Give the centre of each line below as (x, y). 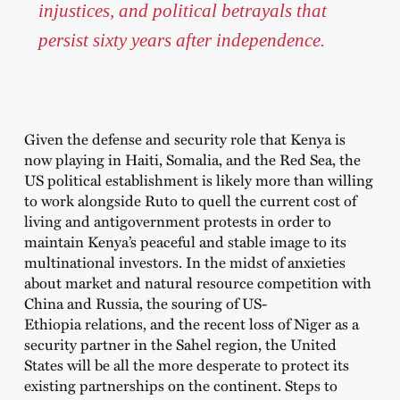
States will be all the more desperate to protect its (186, 364)
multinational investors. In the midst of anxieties (184, 261)
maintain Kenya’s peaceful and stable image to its (185, 241)
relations (113, 323)
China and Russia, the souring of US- (145, 302)
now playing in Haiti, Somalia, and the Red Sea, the (192, 158)
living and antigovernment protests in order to (177, 220)
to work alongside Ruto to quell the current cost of (190, 200)
